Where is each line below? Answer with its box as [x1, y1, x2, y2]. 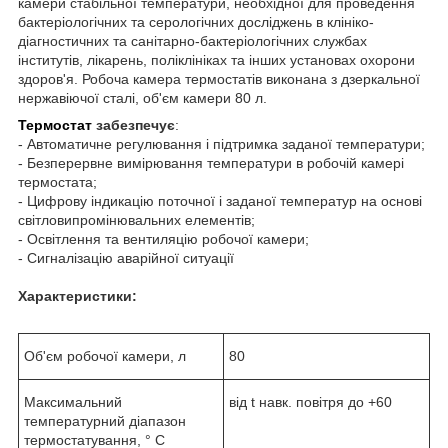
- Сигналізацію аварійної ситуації [18, 249, 234, 266]
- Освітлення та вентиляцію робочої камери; [18, 230, 309, 247]
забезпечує [92, 116, 175, 133]
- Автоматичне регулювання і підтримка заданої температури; [18, 135, 425, 152]
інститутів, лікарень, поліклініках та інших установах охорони [18, 51, 415, 68]
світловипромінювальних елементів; [18, 211, 255, 228]
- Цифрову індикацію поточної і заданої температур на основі [18, 192, 422, 209]
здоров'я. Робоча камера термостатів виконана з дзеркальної [18, 70, 420, 87]
